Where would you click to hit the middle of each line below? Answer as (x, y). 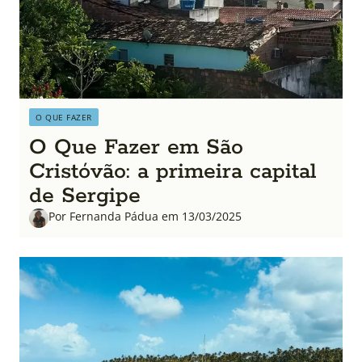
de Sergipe (85, 196)
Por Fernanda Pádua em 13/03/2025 (145, 216)
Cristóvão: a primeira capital (173, 171)
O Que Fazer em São (136, 147)
